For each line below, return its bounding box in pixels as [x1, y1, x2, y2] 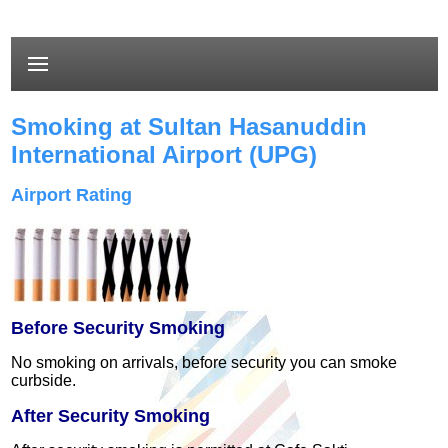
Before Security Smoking [11, 318, 226, 339]
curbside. [11, 372, 77, 390]
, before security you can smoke [174, 354, 398, 372]
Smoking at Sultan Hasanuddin [11, 113, 368, 140]
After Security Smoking [11, 406, 211, 427]
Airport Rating [11, 185, 133, 206]
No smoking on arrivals [11, 354, 175, 372]
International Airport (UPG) [11, 141, 318, 168]
